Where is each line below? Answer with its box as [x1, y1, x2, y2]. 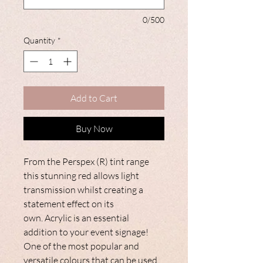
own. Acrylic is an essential [23, 212, 129, 224]
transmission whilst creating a [23, 184, 143, 196]
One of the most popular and [23, 240, 139, 252]
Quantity [23, 35, 55, 46]
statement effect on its [23, 198, 114, 210]
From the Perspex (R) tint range [23, 156, 149, 168]
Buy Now [75, 123, 113, 135]
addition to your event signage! [23, 226, 149, 238]
